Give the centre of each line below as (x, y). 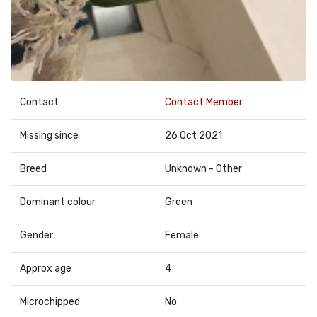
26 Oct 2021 (194, 136)
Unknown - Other (203, 169)
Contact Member (204, 102)
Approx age (46, 269)
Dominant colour (58, 202)
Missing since (49, 136)
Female (182, 235)
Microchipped (50, 302)
